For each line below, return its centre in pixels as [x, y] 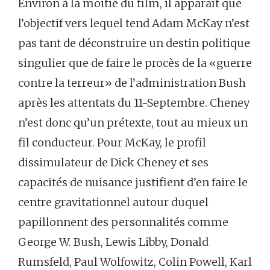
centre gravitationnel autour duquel [113, 202]
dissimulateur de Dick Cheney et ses [113, 163]
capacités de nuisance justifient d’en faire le [133, 183]
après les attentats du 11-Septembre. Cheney [134, 103]
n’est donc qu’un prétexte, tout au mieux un [133, 123]
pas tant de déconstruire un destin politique [134, 43]
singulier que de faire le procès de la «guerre [135, 63]
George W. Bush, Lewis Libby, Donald [113, 242]
